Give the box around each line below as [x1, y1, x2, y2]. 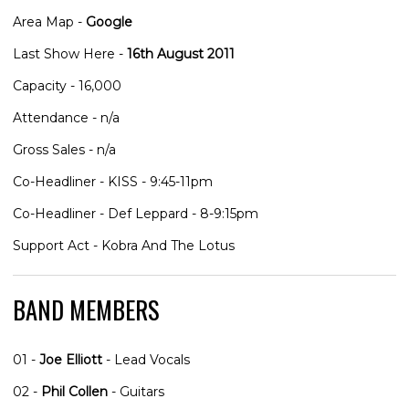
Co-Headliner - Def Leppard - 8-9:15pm [13, 204, 258, 222]
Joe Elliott [39, 351, 102, 368]
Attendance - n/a [13, 109, 120, 126]
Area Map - [13, 13, 86, 30]
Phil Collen [41, 383, 108, 400]
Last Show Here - [13, 45, 127, 62]
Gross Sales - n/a [13, 141, 116, 158]
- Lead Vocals [102, 351, 190, 368]
